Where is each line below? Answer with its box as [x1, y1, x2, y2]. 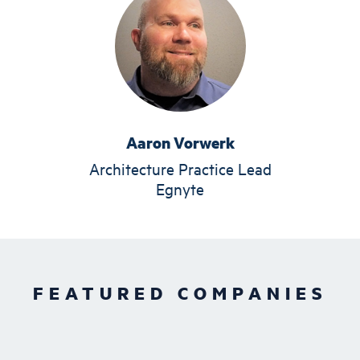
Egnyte [156, 178, 204, 198]
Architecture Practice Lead [88, 157, 272, 178]
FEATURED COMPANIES [32, 280, 328, 305]
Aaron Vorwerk [125, 131, 235, 153]
